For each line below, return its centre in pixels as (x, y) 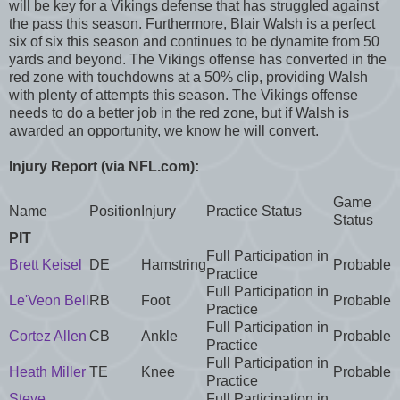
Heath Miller (47, 371)
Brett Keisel (46, 264)
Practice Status (254, 211)
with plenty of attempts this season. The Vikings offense (183, 95)
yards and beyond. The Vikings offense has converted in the (198, 59)
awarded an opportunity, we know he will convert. (164, 130)
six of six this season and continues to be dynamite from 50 (194, 41)
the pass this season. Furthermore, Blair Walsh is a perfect (192, 23)
